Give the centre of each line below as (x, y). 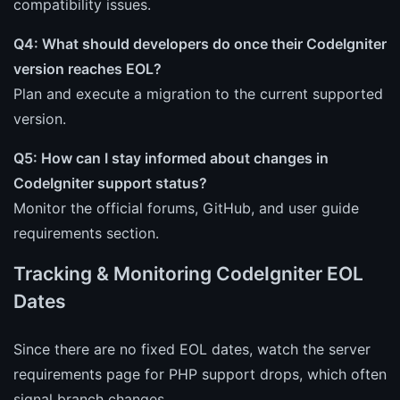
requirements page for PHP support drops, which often (200, 375)
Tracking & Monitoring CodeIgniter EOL (188, 274)
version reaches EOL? (87, 69)
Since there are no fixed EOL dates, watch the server (192, 350)
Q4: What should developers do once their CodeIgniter (200, 44)
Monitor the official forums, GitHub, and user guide (186, 208)
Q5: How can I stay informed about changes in (171, 158)
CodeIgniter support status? (110, 183)
